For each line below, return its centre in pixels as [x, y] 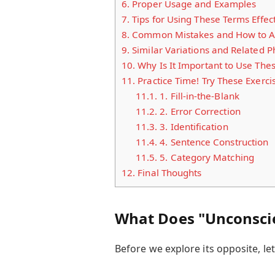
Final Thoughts [168, 173]
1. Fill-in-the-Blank [198, 96]
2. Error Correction [199, 111]
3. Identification [193, 127]
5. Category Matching [206, 157]
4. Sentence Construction [213, 142]
